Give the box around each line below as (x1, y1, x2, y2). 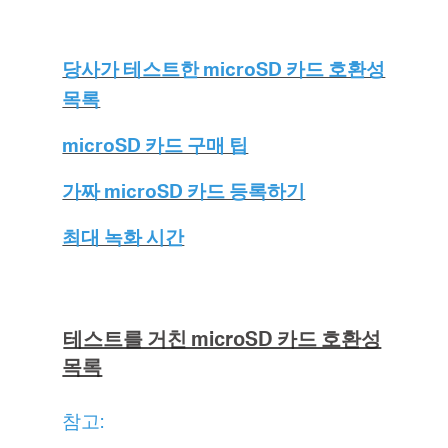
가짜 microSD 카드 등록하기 (62, 178, 306, 203)
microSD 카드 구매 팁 (62, 132, 249, 157)
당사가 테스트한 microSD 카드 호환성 (62, 56, 386, 81)
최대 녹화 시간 (62, 224, 185, 249)
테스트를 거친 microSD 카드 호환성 (63, 325, 382, 351)
